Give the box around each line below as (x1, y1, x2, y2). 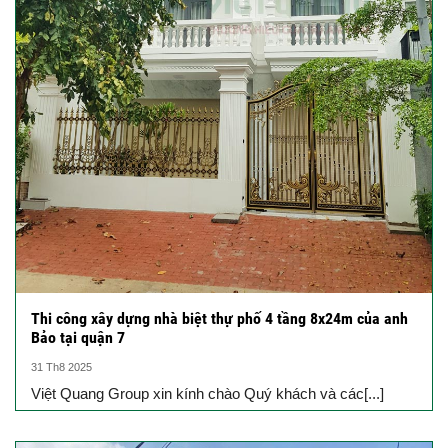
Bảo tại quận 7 (31, 328, 125, 348)
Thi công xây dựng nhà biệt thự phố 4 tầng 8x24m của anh (31, 309, 408, 329)
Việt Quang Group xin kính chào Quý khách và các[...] (31, 385, 384, 403)
